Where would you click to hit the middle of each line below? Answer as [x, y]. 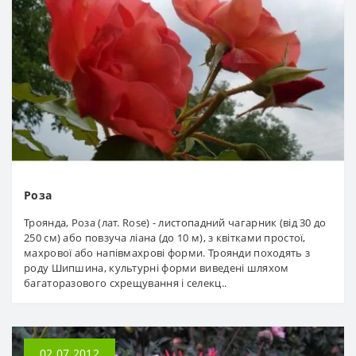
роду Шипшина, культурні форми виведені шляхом [157, 268]
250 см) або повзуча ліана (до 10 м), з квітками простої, [165, 238]
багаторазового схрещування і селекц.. [126, 283]
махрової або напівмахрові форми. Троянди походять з [167, 253]
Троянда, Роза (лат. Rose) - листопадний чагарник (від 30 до [175, 223]
